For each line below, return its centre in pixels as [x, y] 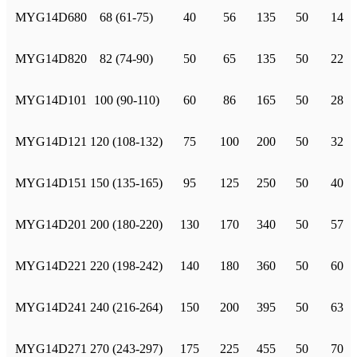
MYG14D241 [51, 308]
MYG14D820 [51, 59]
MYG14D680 [51, 18]
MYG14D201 [51, 225]
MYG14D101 [51, 100]
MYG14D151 [51, 183]
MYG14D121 [51, 142]
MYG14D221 [51, 266]
